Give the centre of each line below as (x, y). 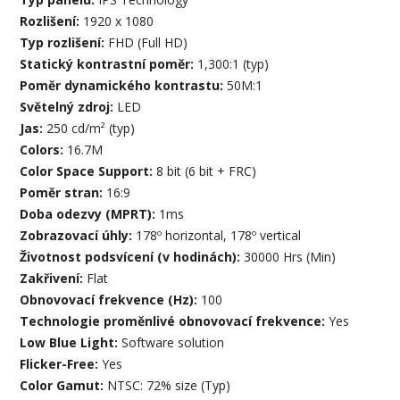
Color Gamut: (64, 386)
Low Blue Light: (71, 343)
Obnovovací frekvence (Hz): (111, 300)
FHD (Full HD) (148, 43)
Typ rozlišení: (64, 43)
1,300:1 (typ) (233, 64)
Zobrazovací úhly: (78, 236)
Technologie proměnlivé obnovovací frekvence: (175, 321)
